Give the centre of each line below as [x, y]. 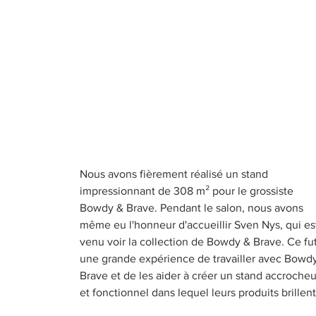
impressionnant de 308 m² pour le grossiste [187, 191]
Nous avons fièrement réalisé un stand [174, 174]
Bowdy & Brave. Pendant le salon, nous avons [192, 208]
